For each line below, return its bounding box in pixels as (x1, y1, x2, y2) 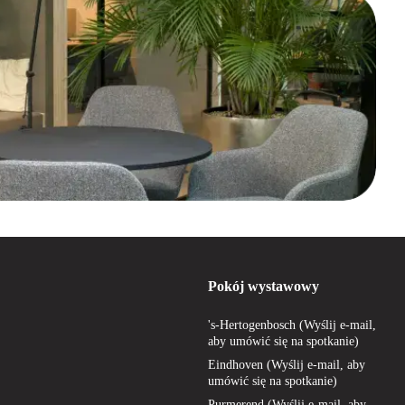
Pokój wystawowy (208, 278, 319, 294)
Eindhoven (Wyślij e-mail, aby (208, 357, 365, 372)
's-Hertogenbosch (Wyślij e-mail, (208, 317, 376, 332)
